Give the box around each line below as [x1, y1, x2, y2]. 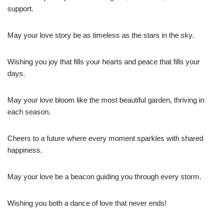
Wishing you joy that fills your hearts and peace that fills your [7, 57, 200, 66]
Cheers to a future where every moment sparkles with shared [7, 134, 203, 143]
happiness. [7, 146, 42, 155]
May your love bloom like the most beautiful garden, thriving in [7, 96, 204, 105]
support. [7, 4, 33, 13]
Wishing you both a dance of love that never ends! [7, 199, 166, 208]
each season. [7, 108, 51, 116]
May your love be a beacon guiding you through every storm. [7, 172, 201, 181]
